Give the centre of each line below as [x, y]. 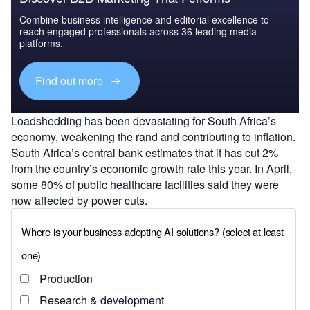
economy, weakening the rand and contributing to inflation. [153, 136]
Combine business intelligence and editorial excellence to [144, 19]
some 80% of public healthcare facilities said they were [145, 184]
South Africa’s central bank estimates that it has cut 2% [145, 152]
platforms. [41, 43]
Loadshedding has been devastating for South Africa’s [144, 120]
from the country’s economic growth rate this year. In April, [152, 168]
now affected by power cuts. [81, 200]
